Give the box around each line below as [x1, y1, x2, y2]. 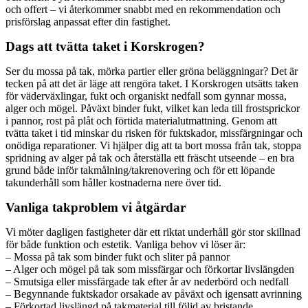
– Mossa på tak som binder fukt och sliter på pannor [5, 250, 230, 263]
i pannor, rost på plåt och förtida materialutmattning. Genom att [5, 114, 277, 126]
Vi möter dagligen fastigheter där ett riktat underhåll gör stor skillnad [5, 225, 300, 238]
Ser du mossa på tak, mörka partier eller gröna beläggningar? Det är [5, 65, 298, 77]
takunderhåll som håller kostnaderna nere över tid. [5, 176, 221, 188]
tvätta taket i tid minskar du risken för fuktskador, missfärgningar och [5, 126, 302, 139]
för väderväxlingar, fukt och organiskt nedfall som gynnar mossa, [5, 89, 287, 102]
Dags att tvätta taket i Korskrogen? [5, 38, 205, 54]
